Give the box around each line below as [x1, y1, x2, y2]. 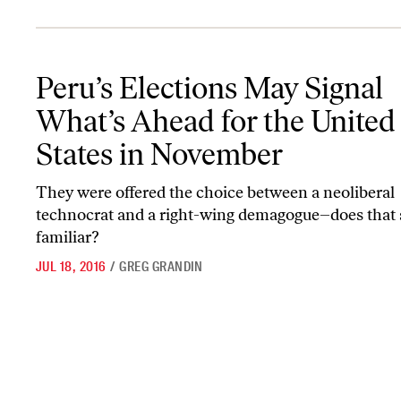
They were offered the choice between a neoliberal [36, 182, 395, 202]
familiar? [36, 226, 98, 247]
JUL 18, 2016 [36, 257, 107, 276]
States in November [36, 135, 283, 173]
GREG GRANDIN [119, 257, 203, 276]
